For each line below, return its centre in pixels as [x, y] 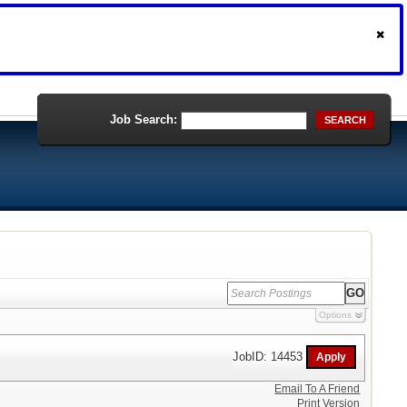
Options [335, 315]
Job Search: [144, 119]
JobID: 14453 [270, 356]
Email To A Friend [318, 389]
